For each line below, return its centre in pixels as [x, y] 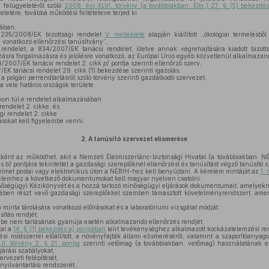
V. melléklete [125, 34]
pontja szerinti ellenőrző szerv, [155, 63]
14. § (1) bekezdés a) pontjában [59, 229]
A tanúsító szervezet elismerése [138, 139]
